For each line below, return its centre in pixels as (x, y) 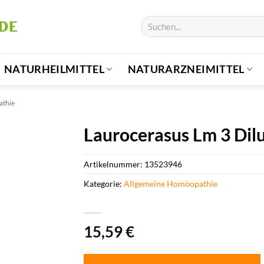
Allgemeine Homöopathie (170, 183)
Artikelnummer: (114, 164)
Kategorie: (103, 183)
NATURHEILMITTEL (54, 69)
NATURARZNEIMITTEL (186, 69)
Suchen (153, 21)
